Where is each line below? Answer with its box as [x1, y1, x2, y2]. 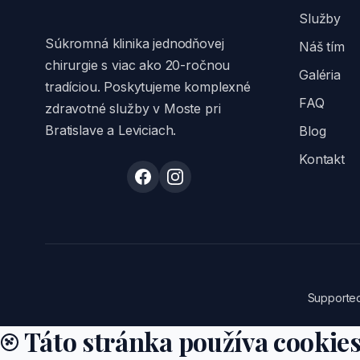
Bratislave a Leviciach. [45, 122, 177, 138]
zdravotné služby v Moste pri [45, 100, 221, 117]
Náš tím [299, 39, 345, 55]
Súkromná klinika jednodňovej [45, 35, 224, 51]
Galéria [299, 67, 341, 83]
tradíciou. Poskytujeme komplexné [45, 79, 251, 95]
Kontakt [299, 151, 345, 167]
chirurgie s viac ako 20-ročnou [45, 57, 231, 73]
